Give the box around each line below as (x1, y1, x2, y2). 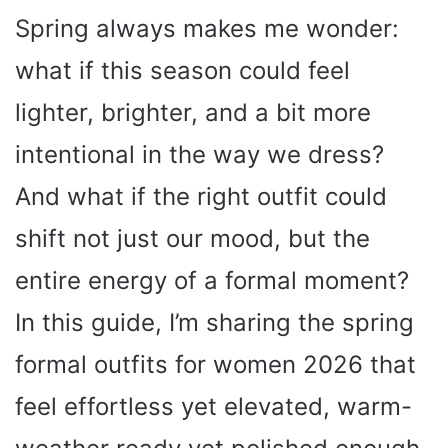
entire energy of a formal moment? (15, 265, 409, 295)
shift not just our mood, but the (15, 223, 370, 253)
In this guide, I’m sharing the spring (15, 307, 414, 337)
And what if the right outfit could (15, 181, 387, 211)
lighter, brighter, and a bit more (15, 97, 371, 127)
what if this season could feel (15, 55, 350, 85)
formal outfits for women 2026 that (15, 349, 416, 379)
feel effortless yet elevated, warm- (15, 391, 412, 421)
